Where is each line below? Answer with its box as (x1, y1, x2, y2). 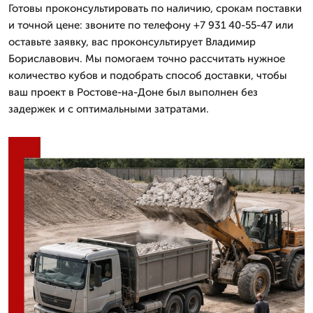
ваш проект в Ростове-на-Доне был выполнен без (8, 85, 258, 99)
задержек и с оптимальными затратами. (8, 102, 209, 115)
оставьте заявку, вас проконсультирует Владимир (8, 35, 256, 48)
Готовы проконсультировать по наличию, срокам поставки (8, 1, 302, 15)
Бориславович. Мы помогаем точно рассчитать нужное (8, 52, 285, 65)
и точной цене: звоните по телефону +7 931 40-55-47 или (8, 18, 293, 31)
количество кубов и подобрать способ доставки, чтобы (8, 68, 287, 82)
